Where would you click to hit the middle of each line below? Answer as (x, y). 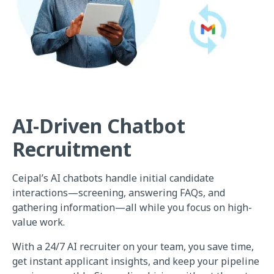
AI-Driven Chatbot (99, 126)
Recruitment (72, 149)
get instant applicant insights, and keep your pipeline (136, 261)
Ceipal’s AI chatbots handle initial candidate (113, 178)
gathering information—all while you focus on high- (132, 208)
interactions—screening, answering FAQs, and (119, 193)
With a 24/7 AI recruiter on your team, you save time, (133, 247)
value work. (39, 222)
